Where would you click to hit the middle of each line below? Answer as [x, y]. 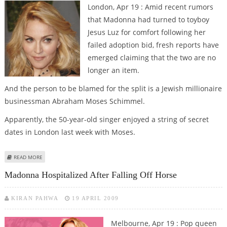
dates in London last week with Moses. [70, 132]
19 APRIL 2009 [96, 198]
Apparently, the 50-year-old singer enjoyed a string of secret [106, 119]
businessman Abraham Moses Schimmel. [74, 101]
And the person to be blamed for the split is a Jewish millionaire [113, 88]
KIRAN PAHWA [35, 198]
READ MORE [28, 157]
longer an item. [113, 70]
